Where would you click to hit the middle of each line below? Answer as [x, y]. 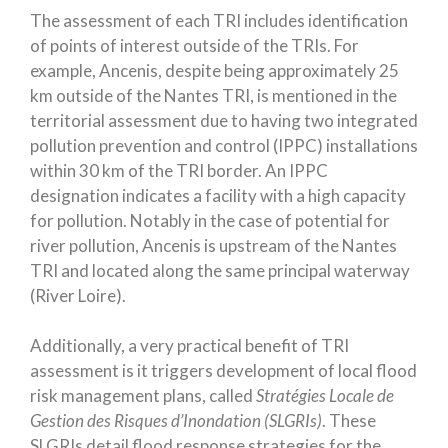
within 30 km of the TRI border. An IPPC [179, 170]
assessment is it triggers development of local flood [223, 371]
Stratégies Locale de [325, 396]
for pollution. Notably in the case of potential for [210, 220]
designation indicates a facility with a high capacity [218, 195]
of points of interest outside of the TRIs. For [194, 45]
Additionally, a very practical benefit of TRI [189, 346]
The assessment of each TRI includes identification [219, 20]
